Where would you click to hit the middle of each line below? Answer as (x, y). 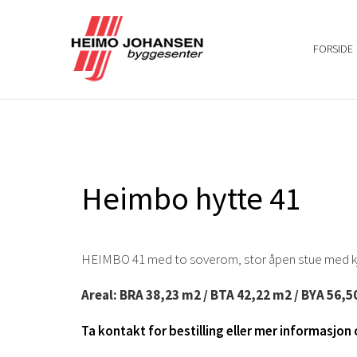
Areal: (99, 295)
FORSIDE (333, 48)
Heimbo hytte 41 (191, 199)
